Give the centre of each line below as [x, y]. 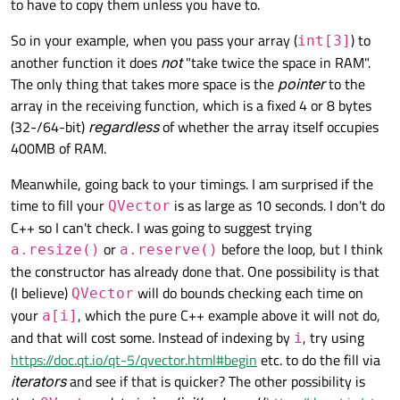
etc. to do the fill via [319, 359]
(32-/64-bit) [50, 126]
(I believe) [41, 292]
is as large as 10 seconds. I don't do [278, 205]
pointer [301, 83]
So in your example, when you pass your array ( [154, 40]
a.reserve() [169, 249]
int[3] [324, 40]
